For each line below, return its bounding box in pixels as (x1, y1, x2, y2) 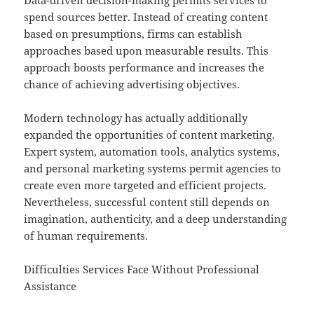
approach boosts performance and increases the (24, 60, 265, 75)
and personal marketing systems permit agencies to (24, 161, 282, 176)
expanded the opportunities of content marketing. (24, 128, 275, 142)
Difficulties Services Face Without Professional (24, 262, 260, 277)
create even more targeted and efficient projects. (24, 178, 267, 193)
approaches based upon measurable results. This (24, 43, 269, 58)
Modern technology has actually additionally (24, 111, 248, 125)
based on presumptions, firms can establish (24, 27, 243, 41)
